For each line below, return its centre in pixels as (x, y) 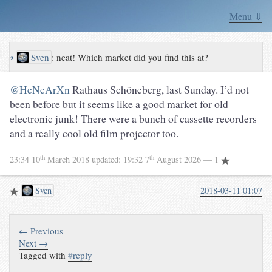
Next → (34, 243)
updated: (107, 160)
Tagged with (44, 255)
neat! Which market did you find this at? (133, 57)
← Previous (41, 230)
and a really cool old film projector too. (94, 133)
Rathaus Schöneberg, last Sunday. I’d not (159, 90)
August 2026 (179, 160)
